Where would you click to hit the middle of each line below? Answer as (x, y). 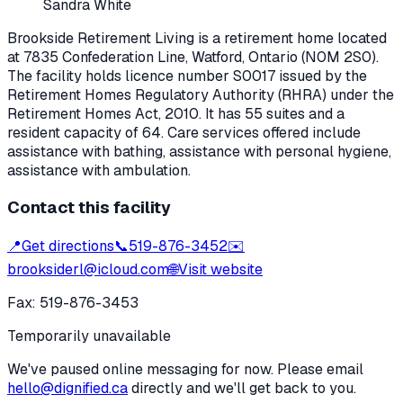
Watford (217, 57)
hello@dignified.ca (67, 389)
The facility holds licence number (120, 76)
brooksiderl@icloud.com (88, 270)
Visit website (220, 270)
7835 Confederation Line (104, 57)
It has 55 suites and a (273, 113)
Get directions (68, 246)
